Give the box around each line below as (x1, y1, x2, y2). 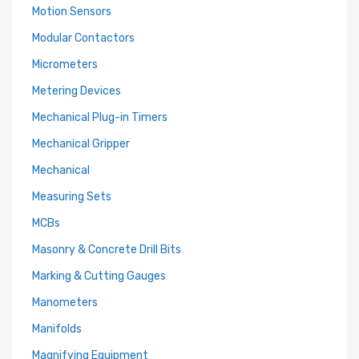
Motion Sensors (32, 5, 111, 18)
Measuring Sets (32, 190, 111, 204)
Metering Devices (32, 84, 121, 98)
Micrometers (32, 58, 98, 71)
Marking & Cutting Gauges (32, 269, 166, 283)
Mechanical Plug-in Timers (32, 111, 167, 124)
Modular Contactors (32, 31, 135, 45)
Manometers (32, 296, 98, 309)
